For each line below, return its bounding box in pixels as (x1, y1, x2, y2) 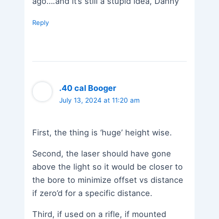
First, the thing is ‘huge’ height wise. (32, 127, 173, 137)
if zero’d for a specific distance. (32, 188, 153, 198)
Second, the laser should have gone (32, 148, 172, 158)
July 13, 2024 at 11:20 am (59, 96, 140, 105)
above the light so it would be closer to (32, 161, 183, 172)
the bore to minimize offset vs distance (32, 175, 184, 185)
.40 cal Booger (59, 83, 117, 93)
